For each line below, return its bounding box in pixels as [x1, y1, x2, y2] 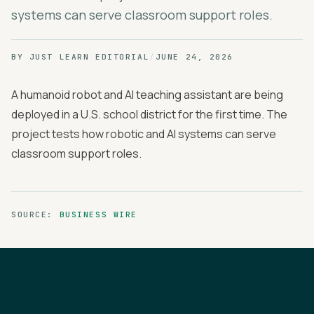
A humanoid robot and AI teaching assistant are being [11, 87, 283, 102]
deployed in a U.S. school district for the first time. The [11, 107, 287, 122]
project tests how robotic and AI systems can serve [11, 126, 276, 142]
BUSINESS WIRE [59, 210, 137, 219]
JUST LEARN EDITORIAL [29, 52, 150, 62]
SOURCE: [11, 210, 53, 219]
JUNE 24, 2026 [155, 52, 234, 62]
